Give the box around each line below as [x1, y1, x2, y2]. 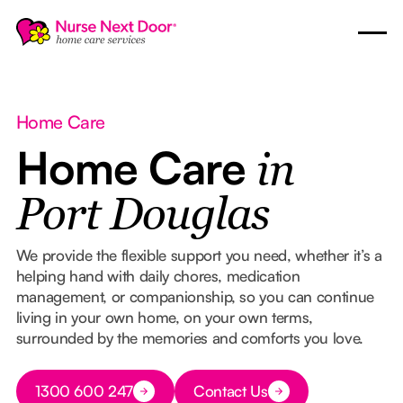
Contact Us [193, 381, 268, 401]
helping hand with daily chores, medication [15, 265, 300, 285]
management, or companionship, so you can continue [15, 286, 375, 306]
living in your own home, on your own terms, [15, 307, 314, 327]
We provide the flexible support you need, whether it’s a [15, 245, 382, 264]
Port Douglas [15, 194, 269, 239]
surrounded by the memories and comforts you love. [15, 327, 364, 347]
